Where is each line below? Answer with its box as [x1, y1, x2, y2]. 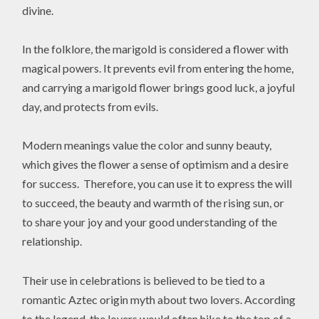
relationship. [22, 234, 83, 249]
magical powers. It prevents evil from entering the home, [22, 61, 294, 75]
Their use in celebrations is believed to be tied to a [22, 273, 266, 287]
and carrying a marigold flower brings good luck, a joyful [22, 80, 296, 95]
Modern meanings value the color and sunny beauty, [22, 138, 272, 152]
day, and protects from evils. [22, 100, 159, 114]
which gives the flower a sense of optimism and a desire [22, 157, 289, 172]
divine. [22, 4, 54, 18]
